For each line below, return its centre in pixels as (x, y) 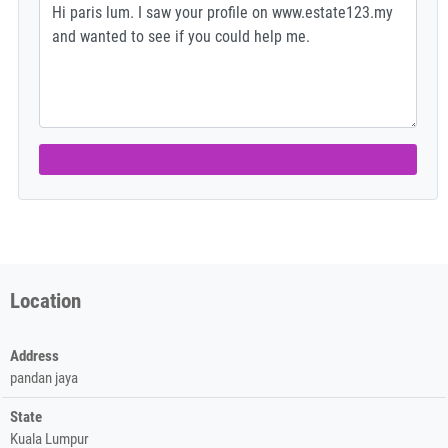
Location (45, 300)
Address (34, 355)
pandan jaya (44, 377)
